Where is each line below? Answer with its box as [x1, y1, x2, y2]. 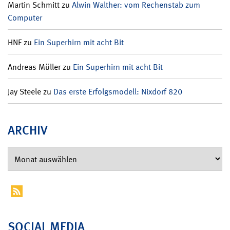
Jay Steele [8, 86, 41, 97]
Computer [8, 12, 42, 23]
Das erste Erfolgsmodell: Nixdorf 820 [53, 86, 182, 97]
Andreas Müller [8, 61, 61, 72]
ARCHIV [8, 122, 48, 138]
